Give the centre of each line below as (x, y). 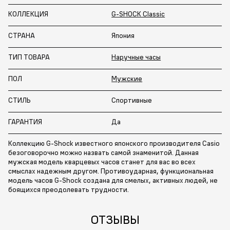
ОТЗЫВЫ (115, 219)
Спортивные (132, 100)
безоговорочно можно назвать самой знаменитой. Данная (103, 152)
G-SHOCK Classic (138, 14)
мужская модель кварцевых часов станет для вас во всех (102, 161)
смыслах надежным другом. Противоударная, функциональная (111, 171)
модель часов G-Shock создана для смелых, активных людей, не (113, 180)
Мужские (127, 78)
